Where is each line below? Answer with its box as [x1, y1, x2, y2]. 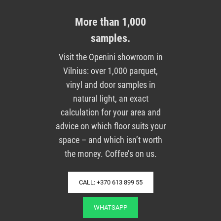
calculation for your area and [60, 107, 161, 117]
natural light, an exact [73, 93, 148, 104]
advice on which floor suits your [55, 120, 166, 131]
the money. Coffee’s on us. [64, 148, 157, 159]
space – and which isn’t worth [59, 134, 162, 145]
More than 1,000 [75, 15, 146, 28]
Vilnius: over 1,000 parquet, [63, 65, 158, 76]
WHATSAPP [94, 203, 127, 211]
